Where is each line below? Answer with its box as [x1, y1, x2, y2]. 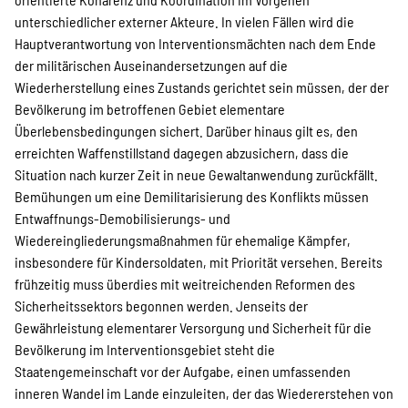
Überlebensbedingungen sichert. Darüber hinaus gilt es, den [15, 122, 358, 139]
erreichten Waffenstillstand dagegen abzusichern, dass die [15, 144, 349, 161]
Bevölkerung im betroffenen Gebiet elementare [15, 100, 285, 117]
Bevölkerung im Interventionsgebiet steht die [15, 341, 275, 358]
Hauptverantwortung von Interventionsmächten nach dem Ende [15, 35, 376, 52]
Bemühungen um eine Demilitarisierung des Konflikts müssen [15, 188, 369, 205]
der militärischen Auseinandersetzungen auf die [15, 56, 288, 74]
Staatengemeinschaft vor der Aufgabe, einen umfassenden [15, 362, 351, 380]
